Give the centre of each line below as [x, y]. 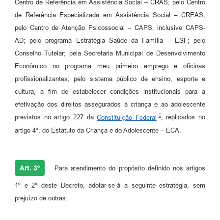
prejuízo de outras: [41, 198]
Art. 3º [30, 168]
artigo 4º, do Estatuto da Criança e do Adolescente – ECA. [98, 130]
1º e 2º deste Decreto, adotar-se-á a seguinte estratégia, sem [110, 185]
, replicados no [183, 117]
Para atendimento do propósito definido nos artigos [128, 168]
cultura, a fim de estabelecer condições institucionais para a [110, 92]
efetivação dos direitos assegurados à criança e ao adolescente [110, 105]
